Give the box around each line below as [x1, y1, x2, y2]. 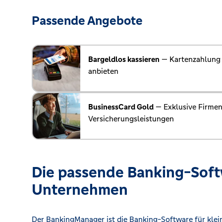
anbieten [88, 66, 118, 76]
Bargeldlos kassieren [88, 54, 160, 64]
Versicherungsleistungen [88, 113, 174, 123]
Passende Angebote [32, 12, 143, 28]
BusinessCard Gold [88, 102, 154, 111]
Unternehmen [32, 179, 128, 199]
